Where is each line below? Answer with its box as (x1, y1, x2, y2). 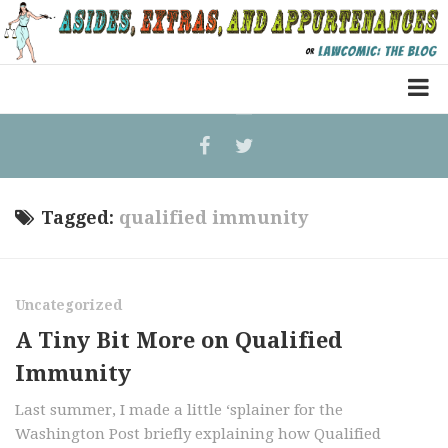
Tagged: (41, 207, 119, 228)
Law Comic (20, 159, 103, 177)
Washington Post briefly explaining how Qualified (15, 425, 381, 443)
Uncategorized (15, 297, 122, 313)
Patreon (20, 233, 81, 251)
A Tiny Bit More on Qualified (15, 328, 342, 353)
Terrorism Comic (20, 196, 152, 214)
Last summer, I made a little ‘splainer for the (15, 401, 343, 419)
